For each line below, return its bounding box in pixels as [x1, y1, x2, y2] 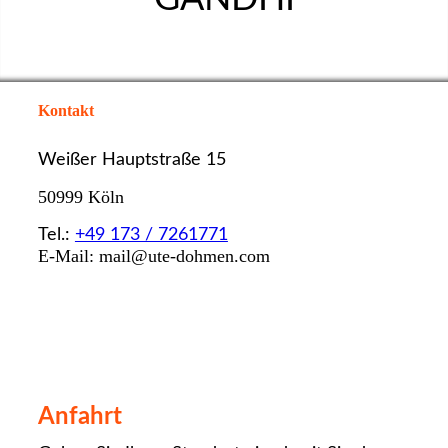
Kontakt [37, 102, 94, 119]
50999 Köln [37, 187, 124, 208]
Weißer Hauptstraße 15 [37, 151, 226, 170]
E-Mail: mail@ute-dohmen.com [37, 246, 270, 267]
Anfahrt [37, 404, 122, 429]
